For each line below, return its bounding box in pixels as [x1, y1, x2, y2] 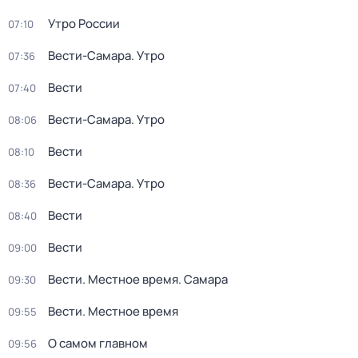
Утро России [48, 15, 120, 32]
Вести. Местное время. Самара [48, 271, 228, 288]
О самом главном [48, 335, 148, 352]
